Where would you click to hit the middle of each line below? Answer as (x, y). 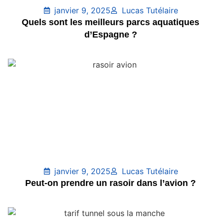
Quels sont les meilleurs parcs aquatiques (110, 22)
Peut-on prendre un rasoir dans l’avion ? (110, 183)
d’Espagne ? (110, 34)
